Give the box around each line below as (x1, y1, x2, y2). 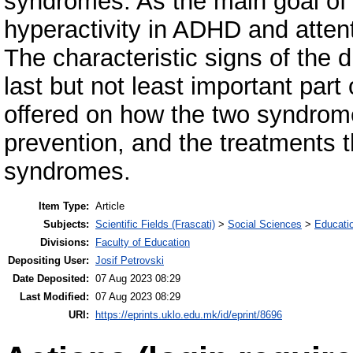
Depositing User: (8, 254, 89, 266)
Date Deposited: (13, 272, 89, 284)
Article (95, 199, 124, 212)
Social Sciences (228, 217, 302, 230)
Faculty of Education (95, 236, 190, 248)
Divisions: (40, 236, 89, 248)
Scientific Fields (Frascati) (95, 217, 215, 230)
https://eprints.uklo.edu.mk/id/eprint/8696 (95, 308, 282, 321)
